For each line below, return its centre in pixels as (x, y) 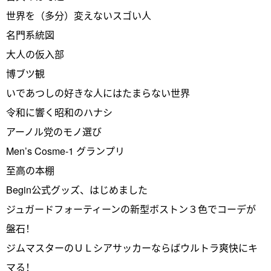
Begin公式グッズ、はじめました (77, 190)
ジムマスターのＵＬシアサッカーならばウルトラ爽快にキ (132, 248)
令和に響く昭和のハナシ (59, 113)
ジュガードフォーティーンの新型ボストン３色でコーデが (131, 209)
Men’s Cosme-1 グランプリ (65, 151)
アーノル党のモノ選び (54, 132)
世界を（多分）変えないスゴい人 (79, 16)
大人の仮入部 (35, 54)
